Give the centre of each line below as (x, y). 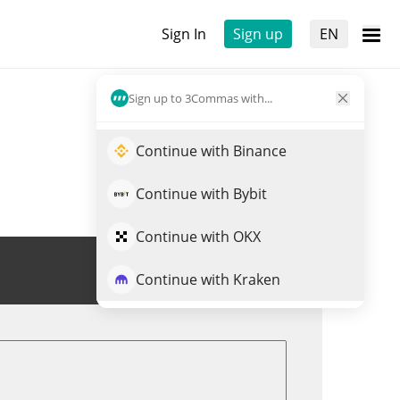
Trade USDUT (228, 271)
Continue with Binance (211, 151)
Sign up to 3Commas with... (200, 98)
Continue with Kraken (208, 279)
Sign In (184, 34)
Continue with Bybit (201, 194)
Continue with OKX (198, 237)
